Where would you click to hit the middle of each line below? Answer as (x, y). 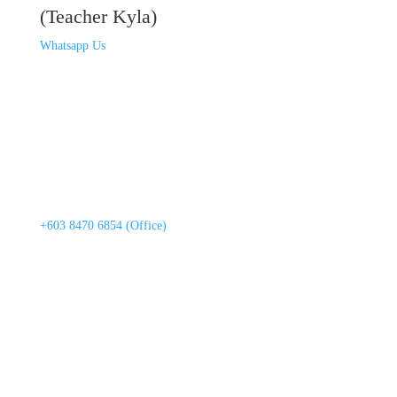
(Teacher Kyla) (98, 17)
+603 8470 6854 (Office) (103, 226)
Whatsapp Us (72, 46)
